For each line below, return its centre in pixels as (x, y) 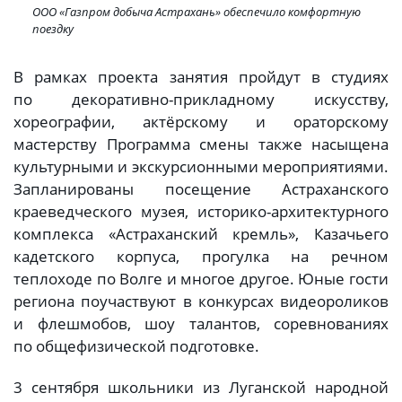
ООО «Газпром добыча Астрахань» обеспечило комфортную (196, 11)
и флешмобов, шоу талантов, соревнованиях (201, 324)
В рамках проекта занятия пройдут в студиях (201, 77)
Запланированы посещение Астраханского (201, 189)
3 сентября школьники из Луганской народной (201, 387)
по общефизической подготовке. (138, 346)
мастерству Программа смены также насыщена (201, 144)
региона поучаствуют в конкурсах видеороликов (201, 301)
